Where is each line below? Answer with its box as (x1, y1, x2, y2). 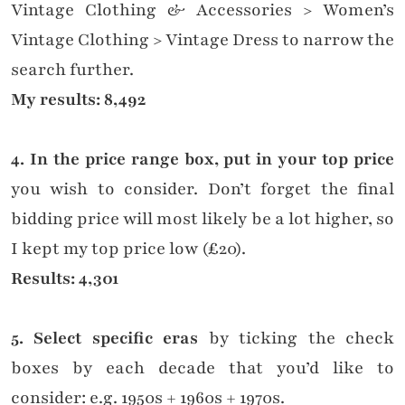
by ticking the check (198, 326, 395, 351)
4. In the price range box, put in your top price (11, 147, 394, 172)
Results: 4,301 (11, 267, 118, 291)
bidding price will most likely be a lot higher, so (11, 207, 394, 231)
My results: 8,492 (11, 88, 146, 112)
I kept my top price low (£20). (11, 237, 246, 261)
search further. (11, 58, 134, 82)
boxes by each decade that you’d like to (11, 356, 394, 381)
